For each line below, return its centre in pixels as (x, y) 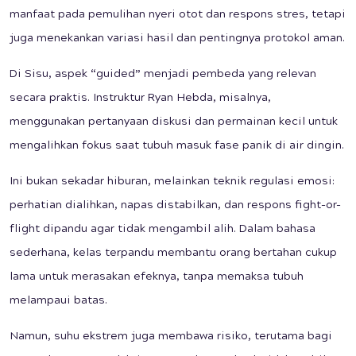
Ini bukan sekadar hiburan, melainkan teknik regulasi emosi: (172, 182)
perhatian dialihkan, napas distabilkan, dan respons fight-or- (175, 205)
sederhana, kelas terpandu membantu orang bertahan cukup (173, 253)
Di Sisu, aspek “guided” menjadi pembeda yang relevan (163, 74)
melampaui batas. (58, 301)
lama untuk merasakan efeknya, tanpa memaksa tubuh (157, 277)
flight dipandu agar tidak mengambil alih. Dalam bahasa (163, 229)
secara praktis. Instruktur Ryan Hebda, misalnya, (140, 98)
